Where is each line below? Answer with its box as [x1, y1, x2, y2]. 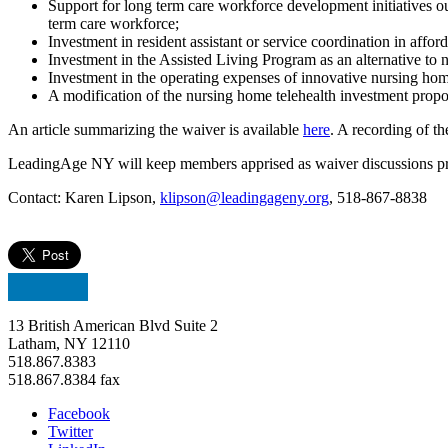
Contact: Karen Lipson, [8, 188, 160, 206]
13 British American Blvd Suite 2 [8, 316, 218, 334]
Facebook [48, 404, 110, 422]
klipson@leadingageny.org [160, 188, 329, 206]
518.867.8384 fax [8, 370, 120, 388]
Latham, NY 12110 [8, 334, 130, 352]
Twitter [48, 422, 93, 440]
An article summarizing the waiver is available [8, 120, 303, 138]
